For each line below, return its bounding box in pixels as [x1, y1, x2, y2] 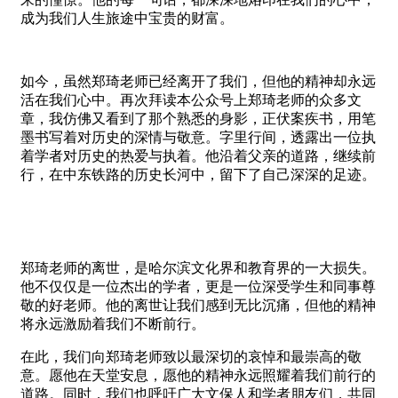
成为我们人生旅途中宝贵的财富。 [20, 10, 234, 26]
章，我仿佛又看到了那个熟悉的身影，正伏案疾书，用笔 [20, 110, 376, 126]
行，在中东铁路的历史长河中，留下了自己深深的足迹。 [20, 166, 376, 182]
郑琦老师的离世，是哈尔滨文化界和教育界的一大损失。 [20, 259, 376, 275]
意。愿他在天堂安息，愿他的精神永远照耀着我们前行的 [20, 367, 376, 383]
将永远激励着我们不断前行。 [20, 315, 205, 331]
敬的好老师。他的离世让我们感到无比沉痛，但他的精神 [20, 297, 376, 313]
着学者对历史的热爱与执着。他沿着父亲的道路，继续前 [20, 147, 376, 163]
